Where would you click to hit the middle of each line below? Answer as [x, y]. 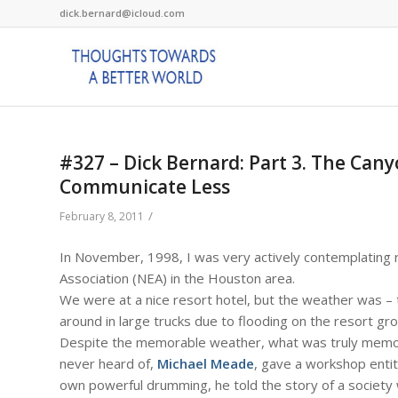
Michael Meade [206, 363]
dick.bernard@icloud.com [122, 13]
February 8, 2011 [102, 216]
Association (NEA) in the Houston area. [177, 278]
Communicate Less [145, 187]
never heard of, [108, 363]
